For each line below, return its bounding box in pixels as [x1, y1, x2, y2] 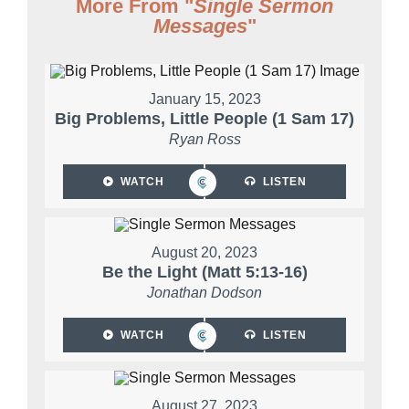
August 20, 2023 [152, 245, 257, 261]
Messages [152, 15, 247, 38]
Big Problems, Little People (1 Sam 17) [55, 110, 354, 129]
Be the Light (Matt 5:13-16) [101, 263, 308, 282]
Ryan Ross [168, 131, 241, 148]
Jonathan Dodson [147, 285, 262, 301]
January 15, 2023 [148, 91, 261, 108]
